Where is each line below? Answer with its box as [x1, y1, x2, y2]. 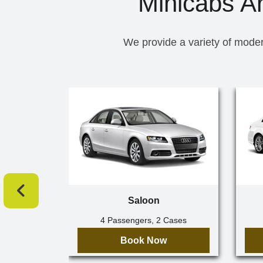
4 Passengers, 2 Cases [100, 215, 187, 225]
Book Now [120, 235, 167, 245]
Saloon [127, 195, 160, 205]
